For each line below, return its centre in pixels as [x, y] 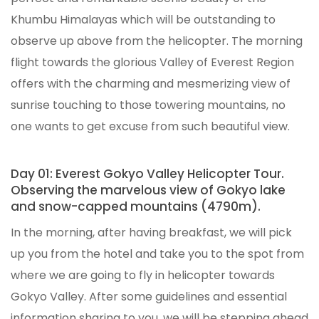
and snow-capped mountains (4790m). [136, 206]
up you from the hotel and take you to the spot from [157, 254]
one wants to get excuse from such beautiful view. [150, 126]
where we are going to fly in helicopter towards [143, 275]
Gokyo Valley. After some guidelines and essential [149, 297]
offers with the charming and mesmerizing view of [151, 84]
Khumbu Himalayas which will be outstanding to [143, 20]
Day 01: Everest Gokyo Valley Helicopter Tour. [147, 174]
